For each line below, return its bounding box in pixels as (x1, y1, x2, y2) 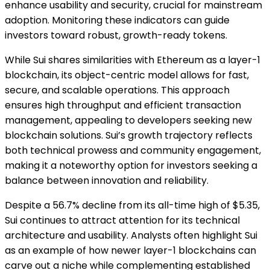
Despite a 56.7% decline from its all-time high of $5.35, (5, 198, 260, 212)
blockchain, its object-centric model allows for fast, (5, 67, 249, 82)
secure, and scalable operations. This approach (5, 83, 230, 97)
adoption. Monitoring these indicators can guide (5, 13, 230, 27)
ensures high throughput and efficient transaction (5, 98, 241, 112)
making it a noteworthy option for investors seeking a (5, 158, 257, 172)
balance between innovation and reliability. (5, 173, 209, 187)
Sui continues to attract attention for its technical (5, 213, 240, 227)
